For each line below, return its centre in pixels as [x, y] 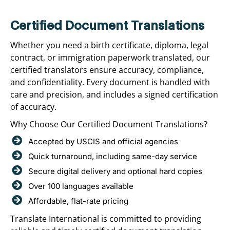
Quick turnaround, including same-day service [113, 156]
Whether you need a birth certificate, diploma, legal [109, 45]
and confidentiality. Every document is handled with [110, 82]
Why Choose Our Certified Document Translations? [109, 124]
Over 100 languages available [81, 186]
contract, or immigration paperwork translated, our [110, 57]
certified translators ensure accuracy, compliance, [107, 70]
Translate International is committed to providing [106, 218]
